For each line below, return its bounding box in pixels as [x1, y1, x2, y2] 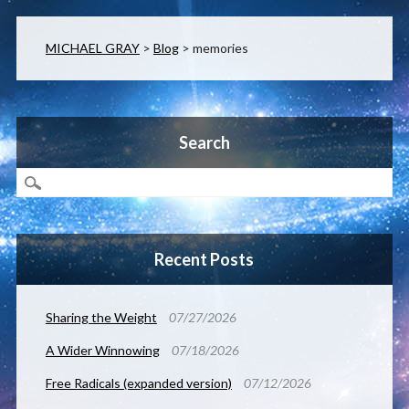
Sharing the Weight [45, 309, 157, 326]
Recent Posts [154, 249, 255, 270]
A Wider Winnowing [45, 342, 160, 359]
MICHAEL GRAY [45, 40, 140, 57]
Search [178, 132, 230, 153]
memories [192, 40, 248, 57]
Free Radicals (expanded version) [45, 375, 232, 392]
